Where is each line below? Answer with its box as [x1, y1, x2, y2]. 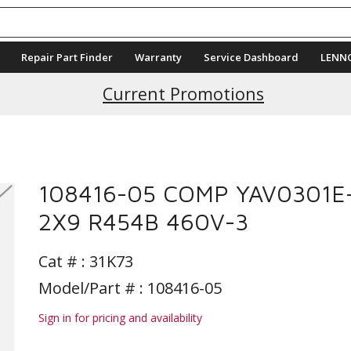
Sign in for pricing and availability [38, 310, 202, 325]
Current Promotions [103, 82, 264, 105]
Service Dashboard [204, 50, 299, 64]
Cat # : [38, 251, 89, 272]
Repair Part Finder [21, 50, 113, 64]
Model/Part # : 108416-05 [38, 277, 222, 299]
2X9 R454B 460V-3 [38, 208, 248, 235]
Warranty [135, 50, 182, 64]
